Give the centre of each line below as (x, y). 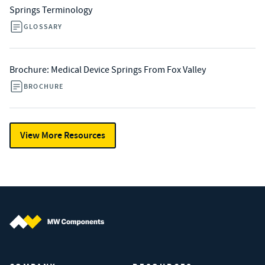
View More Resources (63, 135)
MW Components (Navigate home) (76, 235)
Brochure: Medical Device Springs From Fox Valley (108, 70)
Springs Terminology (51, 10)
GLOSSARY (43, 27)
